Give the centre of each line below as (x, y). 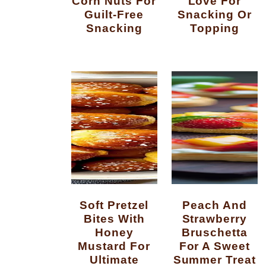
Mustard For (114, 246)
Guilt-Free (114, 15)
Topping (214, 28)
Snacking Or (215, 15)
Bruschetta (215, 232)
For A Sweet (215, 246)
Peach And (186, 205)
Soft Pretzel (83, 205)
